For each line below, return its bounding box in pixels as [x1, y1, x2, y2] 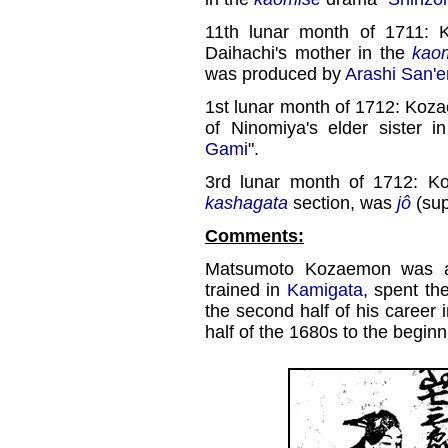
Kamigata [286, 280, 363, 300]
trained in [205, 280, 287, 300]
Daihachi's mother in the [205, 43, 413, 63]
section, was [288, 193, 397, 213]
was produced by [205, 64, 345, 84]
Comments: [205, 226, 304, 246]
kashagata [205, 193, 288, 213]
